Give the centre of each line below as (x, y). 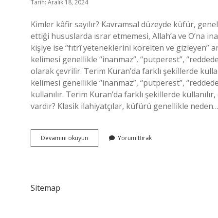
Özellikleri (101, 146)
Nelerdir (99, 155)
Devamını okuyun (64, 138)
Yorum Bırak (135, 138)
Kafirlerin (100, 137)
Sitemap (45, 188)
